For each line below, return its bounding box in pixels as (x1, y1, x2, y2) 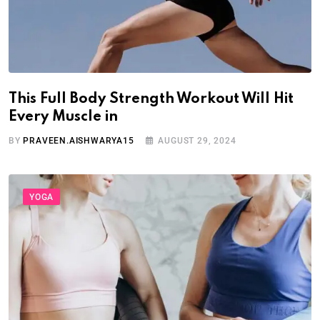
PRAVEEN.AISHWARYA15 (23, 136, 134, 146)
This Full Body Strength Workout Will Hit (9, 92, 294, 107)
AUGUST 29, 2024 (158, 136, 236, 146)
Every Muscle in (9, 110, 118, 125)
